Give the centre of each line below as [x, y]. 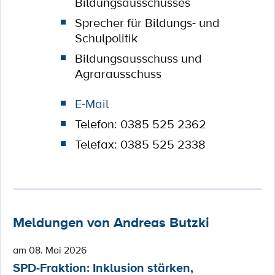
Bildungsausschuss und [138, 58]
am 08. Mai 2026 [50, 250]
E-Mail [91, 104]
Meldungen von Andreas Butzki [111, 222]
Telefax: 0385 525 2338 [140, 144]
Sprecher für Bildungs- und [147, 23]
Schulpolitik [106, 38]
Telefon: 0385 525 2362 [140, 124]
